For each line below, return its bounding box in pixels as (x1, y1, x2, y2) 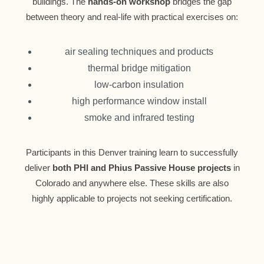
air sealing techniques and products (65, 47, 213, 57)
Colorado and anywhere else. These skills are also (35, 178, 229, 188)
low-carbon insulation (94, 80, 184, 90)
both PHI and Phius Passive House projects (52, 163, 231, 173)
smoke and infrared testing (84, 113, 194, 123)
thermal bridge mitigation (87, 63, 191, 73)
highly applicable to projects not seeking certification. (32, 193, 232, 203)
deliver (24, 163, 52, 173)
